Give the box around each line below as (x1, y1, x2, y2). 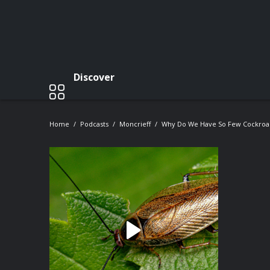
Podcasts (80, 119, 108, 128)
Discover (74, 70, 115, 84)
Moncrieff (119, 119, 151, 128)
